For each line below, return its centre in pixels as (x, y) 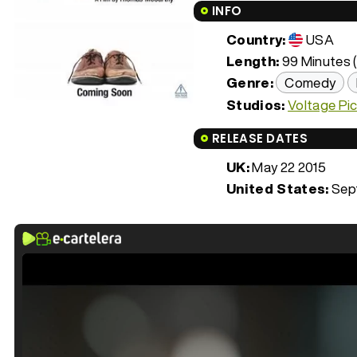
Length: (253, 61)
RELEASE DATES (260, 138)
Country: (256, 39)
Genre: (250, 82)
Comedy (310, 82)
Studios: (256, 104)
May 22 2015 (288, 167)
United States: (278, 188)
